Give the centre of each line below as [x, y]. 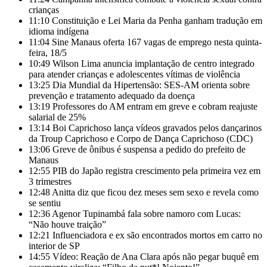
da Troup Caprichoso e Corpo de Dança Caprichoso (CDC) [141, 139]
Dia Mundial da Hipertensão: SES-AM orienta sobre [151, 85]
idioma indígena [59, 31]
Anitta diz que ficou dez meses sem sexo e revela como [155, 192]
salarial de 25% [58, 117]
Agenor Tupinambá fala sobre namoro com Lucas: [146, 214]
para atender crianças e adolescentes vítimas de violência [134, 74]
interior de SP [54, 246]
